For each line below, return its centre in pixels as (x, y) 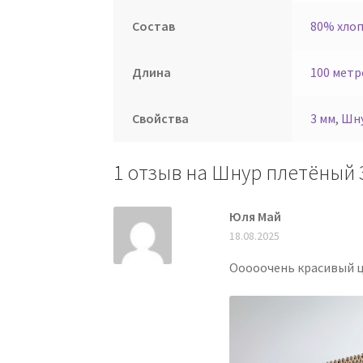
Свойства (160, 119)
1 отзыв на (163, 172)
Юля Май (255, 216)
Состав (153, 26)
